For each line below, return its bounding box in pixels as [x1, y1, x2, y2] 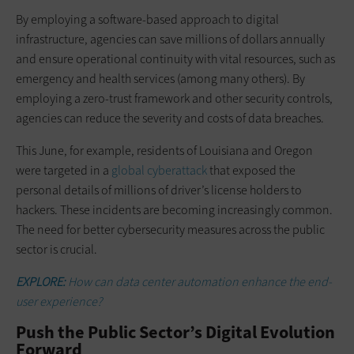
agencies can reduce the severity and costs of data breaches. [16, 110, 324, 127]
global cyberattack [111, 162, 207, 179]
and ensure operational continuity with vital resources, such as [16, 51, 335, 68]
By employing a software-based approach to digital [16, 11, 279, 28]
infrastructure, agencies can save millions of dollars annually [16, 31, 325, 48]
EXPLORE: [16, 273, 66, 291]
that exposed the [207, 162, 296, 179]
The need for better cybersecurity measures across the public [16, 221, 325, 239]
